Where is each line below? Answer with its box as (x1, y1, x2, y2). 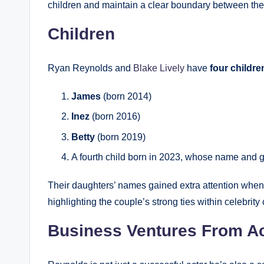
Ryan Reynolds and (48, 62, 133, 73)
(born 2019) (95, 131, 146, 142)
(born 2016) (90, 111, 140, 122)
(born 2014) (101, 91, 151, 101)
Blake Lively (133, 62, 184, 73)
